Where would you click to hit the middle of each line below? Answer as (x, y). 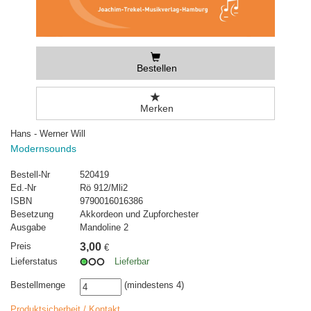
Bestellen (155, 68)
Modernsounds (43, 149)
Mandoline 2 (104, 228)
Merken (155, 109)
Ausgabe (28, 228)
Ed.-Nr (23, 188)
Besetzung (32, 215)
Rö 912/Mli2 (104, 188)
